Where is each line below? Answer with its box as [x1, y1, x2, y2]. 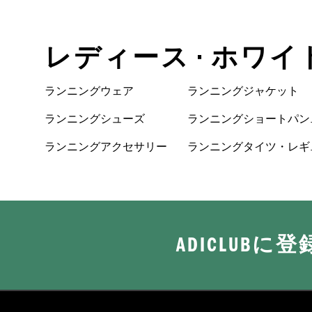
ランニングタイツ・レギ [187, 141, 311, 153]
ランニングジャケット [187, 86, 299, 97]
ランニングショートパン [187, 114, 311, 125]
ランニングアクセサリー [45, 141, 167, 153]
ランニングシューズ [45, 114, 145, 125]
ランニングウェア [45, 86, 134, 97]
